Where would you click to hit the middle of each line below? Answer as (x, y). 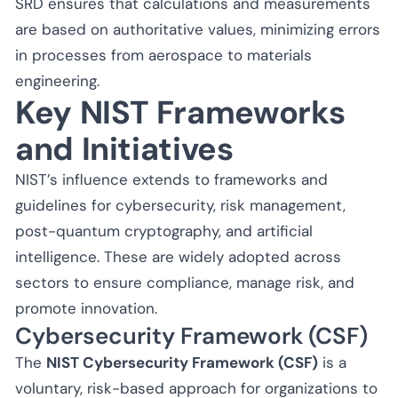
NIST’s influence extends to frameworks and (171, 179)
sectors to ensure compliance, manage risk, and (185, 282)
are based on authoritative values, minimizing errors (198, 29)
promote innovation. (86, 308)
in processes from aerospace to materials (163, 55)
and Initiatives (124, 148)
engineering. (57, 80)
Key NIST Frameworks (180, 112)
